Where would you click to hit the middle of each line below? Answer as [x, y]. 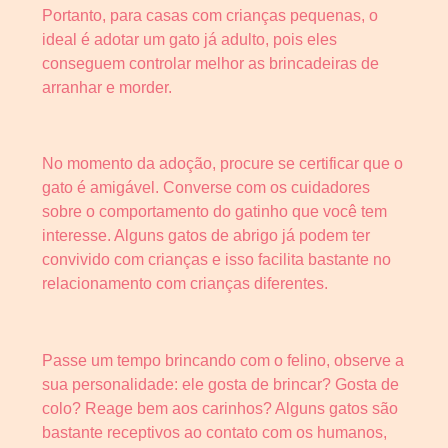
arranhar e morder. [107, 87]
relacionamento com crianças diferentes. [185, 284]
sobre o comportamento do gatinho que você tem [214, 212]
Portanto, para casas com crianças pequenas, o [210, 15]
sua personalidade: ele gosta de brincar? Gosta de [220, 385]
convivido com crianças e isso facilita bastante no [216, 260]
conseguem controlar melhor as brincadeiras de [210, 63]
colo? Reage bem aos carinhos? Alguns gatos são [220, 409]
